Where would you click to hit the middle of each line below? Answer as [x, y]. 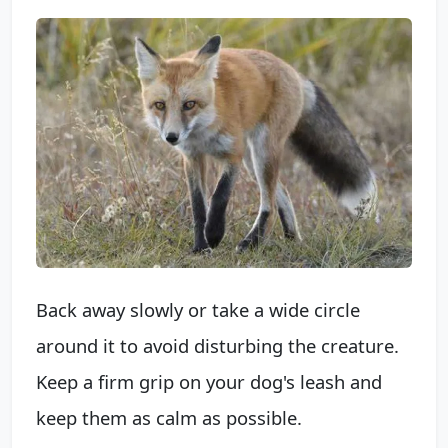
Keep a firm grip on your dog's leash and [209, 381]
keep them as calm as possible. [169, 417]
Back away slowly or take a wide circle [198, 309]
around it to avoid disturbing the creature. [217, 345]
